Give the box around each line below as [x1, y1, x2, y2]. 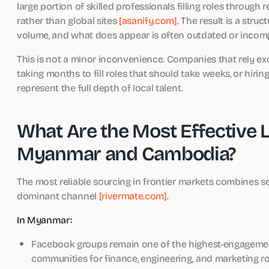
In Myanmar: [17, 213, 72, 227]
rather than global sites [17, 13, 119, 27]
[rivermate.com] [98, 189, 167, 202]
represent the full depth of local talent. [17, 80, 183, 94]
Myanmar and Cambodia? [17, 138, 236, 168]
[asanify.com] [119, 13, 177, 27]
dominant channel [17, 189, 99, 202]
